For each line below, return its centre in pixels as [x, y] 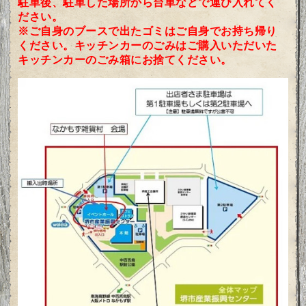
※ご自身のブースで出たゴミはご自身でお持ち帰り [148, 31]
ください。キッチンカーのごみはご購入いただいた [148, 46]
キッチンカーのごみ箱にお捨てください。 [125, 60]
